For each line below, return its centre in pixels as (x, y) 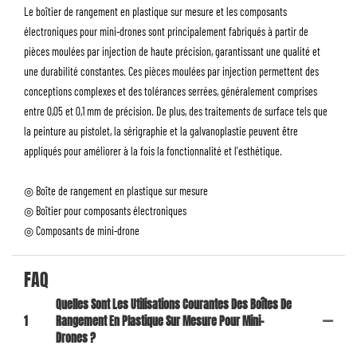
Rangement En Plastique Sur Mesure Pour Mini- (160, 322)
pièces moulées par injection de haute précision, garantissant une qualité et (172, 52)
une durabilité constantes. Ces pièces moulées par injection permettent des (171, 72)
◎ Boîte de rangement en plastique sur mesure (116, 191)
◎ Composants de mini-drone (82, 231)
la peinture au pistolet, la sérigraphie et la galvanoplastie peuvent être (161, 131)
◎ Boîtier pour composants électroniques (105, 211)
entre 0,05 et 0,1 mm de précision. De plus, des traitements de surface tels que (176, 112)
